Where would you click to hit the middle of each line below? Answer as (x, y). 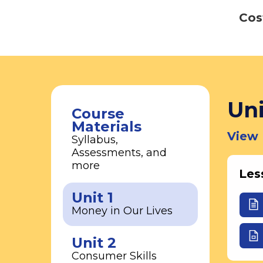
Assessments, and (119, 153)
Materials (107, 127)
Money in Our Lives (122, 211)
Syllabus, (95, 140)
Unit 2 (94, 243)
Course (98, 114)
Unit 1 (92, 198)
